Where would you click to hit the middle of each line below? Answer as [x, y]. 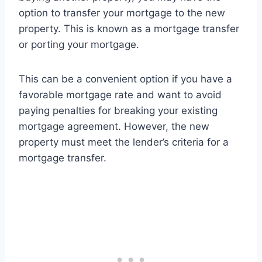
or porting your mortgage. [79, 45]
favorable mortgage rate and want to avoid [120, 95]
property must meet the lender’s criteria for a [124, 142]
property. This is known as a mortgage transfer [129, 29]
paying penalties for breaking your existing [118, 111]
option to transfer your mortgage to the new [122, 13]
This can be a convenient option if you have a [125, 79]
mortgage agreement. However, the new [114, 127]
